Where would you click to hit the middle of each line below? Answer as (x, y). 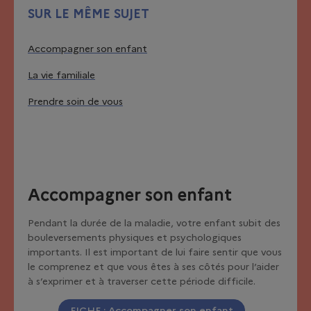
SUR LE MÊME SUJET (89, 14)
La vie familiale (61, 75)
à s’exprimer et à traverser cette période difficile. (144, 281)
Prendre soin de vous (75, 102)
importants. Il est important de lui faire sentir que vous (155, 252)
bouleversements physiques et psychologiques (135, 238)
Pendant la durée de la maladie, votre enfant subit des (154, 223)
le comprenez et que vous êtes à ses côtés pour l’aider (153, 267)
